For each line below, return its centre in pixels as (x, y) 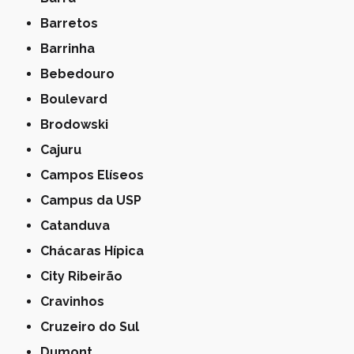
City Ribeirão (86, 277)
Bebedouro (82, 74)
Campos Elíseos (97, 175)
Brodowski (79, 125)
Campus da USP (96, 201)
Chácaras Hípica (97, 251)
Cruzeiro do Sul (94, 327)
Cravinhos (77, 302)
